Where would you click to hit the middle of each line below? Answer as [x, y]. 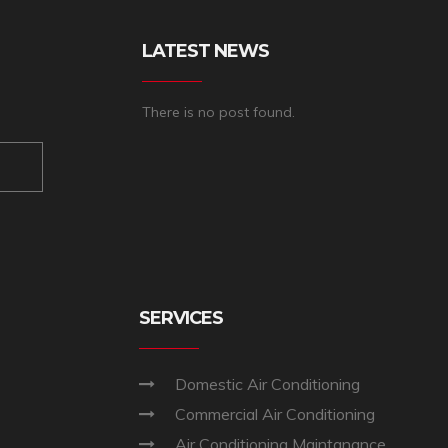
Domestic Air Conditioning [267, 383]
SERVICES [181, 317]
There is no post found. [218, 111]
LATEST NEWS [205, 50]
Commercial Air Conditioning [275, 413]
